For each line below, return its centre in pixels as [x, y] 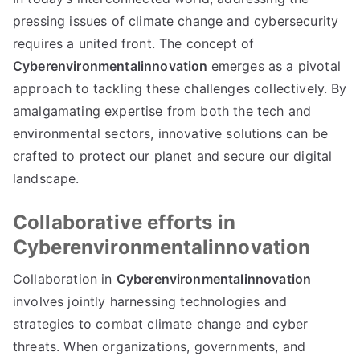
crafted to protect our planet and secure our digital [173, 156]
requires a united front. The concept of [134, 43]
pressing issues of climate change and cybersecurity [176, 21]
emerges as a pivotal [276, 66]
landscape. [46, 178]
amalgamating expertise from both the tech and [162, 111]
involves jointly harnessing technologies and [150, 301]
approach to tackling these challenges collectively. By [180, 88]
